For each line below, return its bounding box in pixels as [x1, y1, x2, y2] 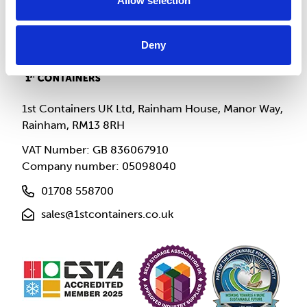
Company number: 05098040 [22, 160, 176, 173]
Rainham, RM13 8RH [22, 119, 125, 132]
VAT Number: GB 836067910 [22, 143, 169, 156]
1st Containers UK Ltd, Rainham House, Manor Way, [22, 102, 283, 115]
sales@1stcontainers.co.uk [41, 208, 173, 221]
